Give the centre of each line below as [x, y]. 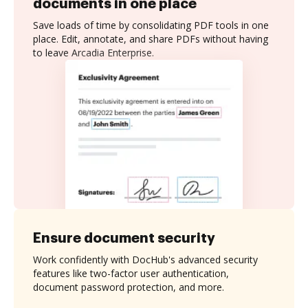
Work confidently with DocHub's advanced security [145, 259]
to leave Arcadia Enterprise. [93, 53]
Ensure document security [124, 238]
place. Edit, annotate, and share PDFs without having [151, 39]
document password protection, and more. [129, 287]
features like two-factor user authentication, [131, 273]
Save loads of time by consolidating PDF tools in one [151, 25]
